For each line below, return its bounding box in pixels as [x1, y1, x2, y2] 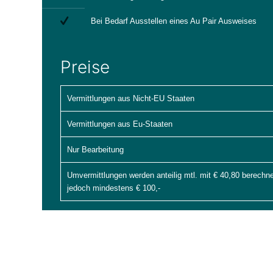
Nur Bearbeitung [67, 145, 124, 154]
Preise [60, 57, 110, 77]
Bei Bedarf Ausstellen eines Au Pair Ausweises [91, 16, 257, 26]
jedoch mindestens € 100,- [67, 183, 160, 193]
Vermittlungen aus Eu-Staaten [67, 119, 172, 129]
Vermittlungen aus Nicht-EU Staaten [67, 94, 194, 103]
